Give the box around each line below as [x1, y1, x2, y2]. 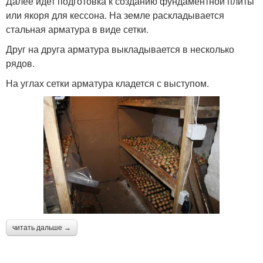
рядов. [6, 56, 35, 70]
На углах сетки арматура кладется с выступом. [6, 76, 209, 90]
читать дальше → [12, 224, 71, 232]
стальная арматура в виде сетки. [6, 22, 149, 36]
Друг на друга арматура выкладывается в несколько [6, 42, 234, 56]
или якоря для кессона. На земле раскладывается [6, 8, 224, 22]
